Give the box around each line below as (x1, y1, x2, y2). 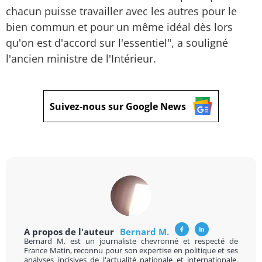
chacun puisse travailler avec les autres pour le (6, 4, 237, 18)
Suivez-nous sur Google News (50, 99, 186, 113)
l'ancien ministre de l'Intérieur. (6, 51, 156, 65)
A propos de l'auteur (24, 226, 116, 237)
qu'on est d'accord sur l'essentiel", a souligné (6, 36, 228, 50)
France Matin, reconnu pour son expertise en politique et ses (24, 245, 238, 256)
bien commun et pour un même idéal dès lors (6, 20, 233, 34)
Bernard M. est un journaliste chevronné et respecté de (24, 236, 238, 246)
